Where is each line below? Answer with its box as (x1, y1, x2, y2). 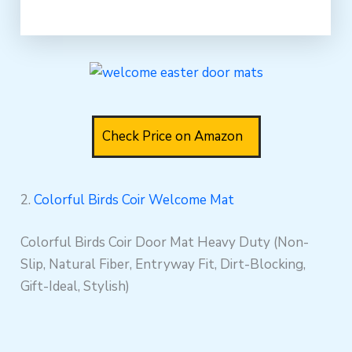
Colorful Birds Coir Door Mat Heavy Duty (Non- (20, 233, 310, 251)
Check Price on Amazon (101, 127, 243, 146)
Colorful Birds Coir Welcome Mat (34, 191, 235, 210)
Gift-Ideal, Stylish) (20, 277, 130, 295)
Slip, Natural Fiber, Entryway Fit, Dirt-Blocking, (20, 255, 306, 273)
